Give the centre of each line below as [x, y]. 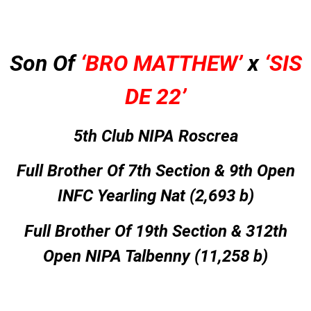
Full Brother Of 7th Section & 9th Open [155, 171]
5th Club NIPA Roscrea [155, 136]
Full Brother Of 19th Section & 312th [155, 231]
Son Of [45, 64]
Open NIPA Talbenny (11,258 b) [155, 256]
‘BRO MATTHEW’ [164, 64]
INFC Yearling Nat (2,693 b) [155, 196]
